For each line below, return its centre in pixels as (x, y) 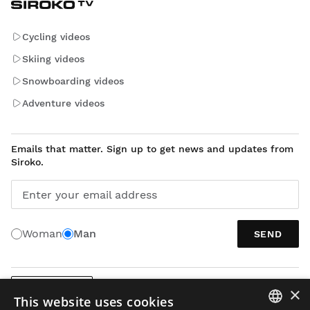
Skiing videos (53, 58)
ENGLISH (52, 290)
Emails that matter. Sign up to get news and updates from (152, 149)
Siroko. (27, 162)
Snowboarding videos (73, 81)
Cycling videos (56, 36)
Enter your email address (90, 195)
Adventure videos (63, 103)
